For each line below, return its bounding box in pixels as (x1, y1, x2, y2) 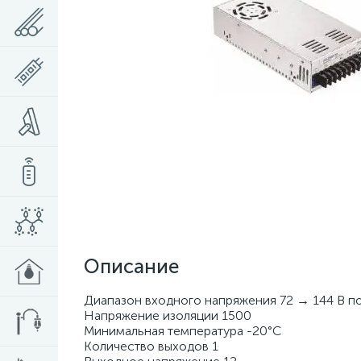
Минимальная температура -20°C (84, 323, 281, 338)
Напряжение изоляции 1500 (84, 308, 251, 323)
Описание (84, 255, 179, 278)
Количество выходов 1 (84, 338, 218, 354)
